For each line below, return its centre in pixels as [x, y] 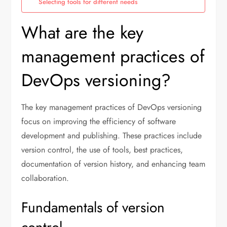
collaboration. [45, 178]
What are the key [83, 32]
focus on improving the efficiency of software [99, 121]
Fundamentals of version [93, 207]
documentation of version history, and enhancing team [113, 164]
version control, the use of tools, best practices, [102, 149]
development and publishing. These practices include [112, 135]
